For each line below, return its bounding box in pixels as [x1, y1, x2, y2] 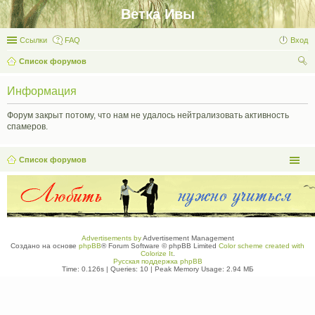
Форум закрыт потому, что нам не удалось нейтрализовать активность [7, 110, 289, 120]
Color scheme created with [219, 242, 304, 250]
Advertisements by [81, 234, 141, 242]
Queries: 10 [110, 265, 148, 273]
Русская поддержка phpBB [112, 257, 202, 265]
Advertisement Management [141, 234, 234, 242]
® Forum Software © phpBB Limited [101, 242, 219, 250]
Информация [7, 85, 77, 97]
